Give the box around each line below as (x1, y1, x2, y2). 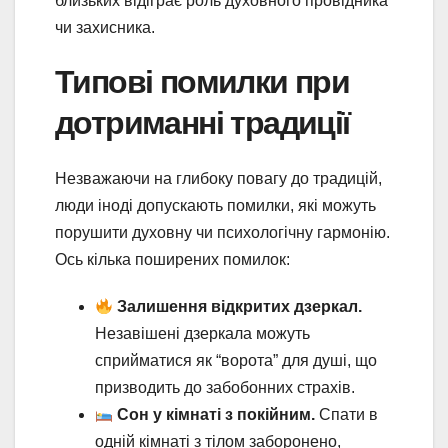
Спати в (315, 406, 379, 424)
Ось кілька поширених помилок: (55, 251, 290, 269)
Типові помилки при (55, 61, 350, 101)
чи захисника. (55, 18, 155, 36)
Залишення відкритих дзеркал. (117, 298, 363, 316)
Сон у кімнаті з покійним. (117, 406, 316, 424)
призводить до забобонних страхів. (95, 379, 355, 397)
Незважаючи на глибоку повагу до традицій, (55, 170, 382, 188)
